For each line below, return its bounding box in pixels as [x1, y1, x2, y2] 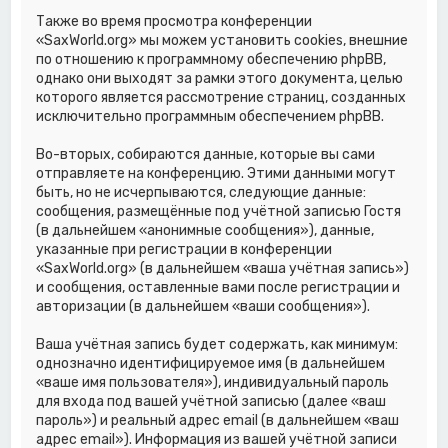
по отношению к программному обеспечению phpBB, [36, 50, 387, 68]
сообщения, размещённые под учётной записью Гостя [36, 202, 402, 220]
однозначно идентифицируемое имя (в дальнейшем [36, 354, 386, 372]
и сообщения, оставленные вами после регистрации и [36, 278, 401, 296]
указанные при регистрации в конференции [36, 240, 333, 258]
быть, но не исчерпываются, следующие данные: [36, 183, 367, 201]
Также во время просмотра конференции [36, 12, 313, 30]
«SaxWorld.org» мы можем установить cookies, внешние [36, 31, 409, 49]
